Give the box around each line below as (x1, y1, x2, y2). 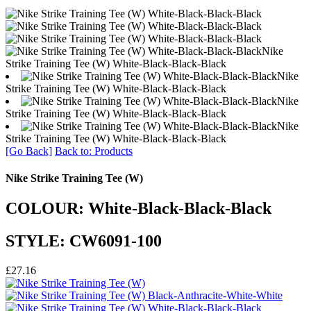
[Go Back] (6, 144, 52, 157)
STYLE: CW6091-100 (6, 232, 162, 251)
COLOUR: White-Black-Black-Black (6, 199, 271, 218)
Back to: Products (55, 144, 133, 157)
